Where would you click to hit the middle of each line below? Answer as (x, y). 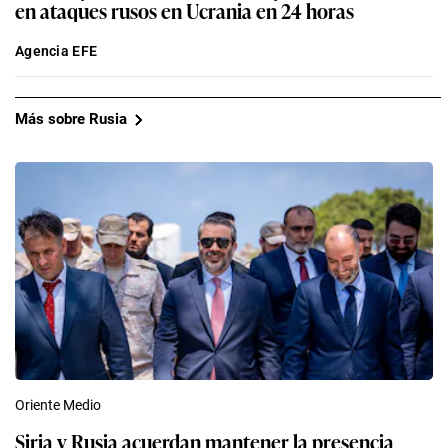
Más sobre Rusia (71, 119)
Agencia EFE (56, 50)
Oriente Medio (58, 404)
